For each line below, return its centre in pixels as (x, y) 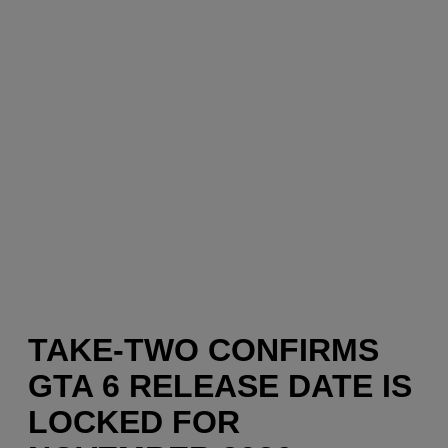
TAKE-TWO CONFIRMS (203, 350)
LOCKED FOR (134, 422)
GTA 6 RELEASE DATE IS (220, 386)
